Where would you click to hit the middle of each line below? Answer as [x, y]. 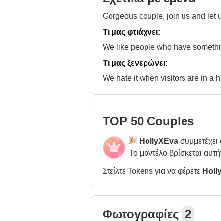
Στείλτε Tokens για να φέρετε [152, 171]
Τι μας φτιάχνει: [131, 32]
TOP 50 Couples [148, 121]
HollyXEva [159, 141]
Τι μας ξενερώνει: [135, 63]
